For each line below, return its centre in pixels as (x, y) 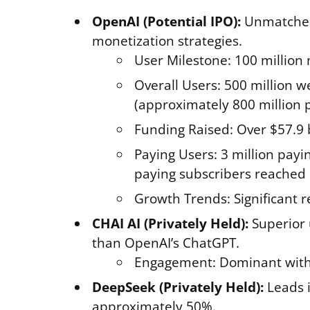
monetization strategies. (167, 41)
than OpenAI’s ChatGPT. (166, 243)
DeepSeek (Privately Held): (178, 287)
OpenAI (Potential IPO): (166, 21)
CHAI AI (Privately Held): (170, 224)
